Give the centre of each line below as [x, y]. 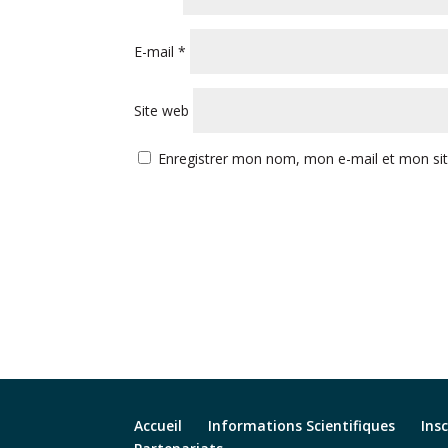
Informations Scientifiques [302, 425]
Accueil [158, 425]
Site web [162, 110]
